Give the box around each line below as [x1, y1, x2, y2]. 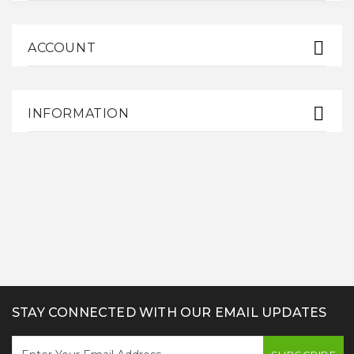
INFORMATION [28, 106, 130, 121]
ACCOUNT [28, 40, 96, 55]
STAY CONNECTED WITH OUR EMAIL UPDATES [12, 305, 327, 320]
